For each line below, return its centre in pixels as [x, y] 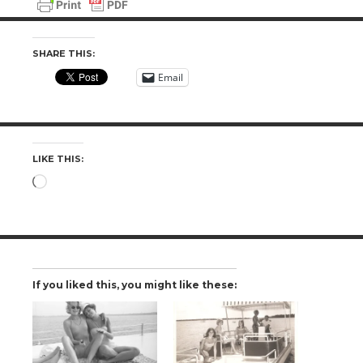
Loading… [77, 182]
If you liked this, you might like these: [135, 284]
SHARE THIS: [64, 53]
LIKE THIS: [58, 158]
